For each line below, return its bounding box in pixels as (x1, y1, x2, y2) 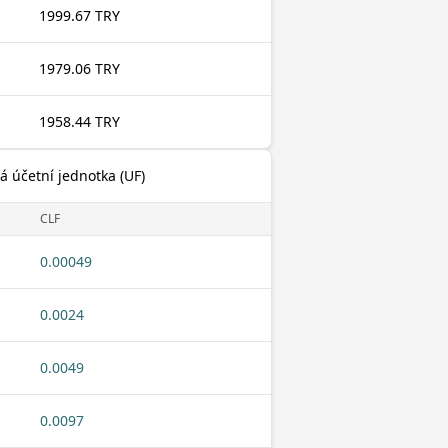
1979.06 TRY (39, 59, 120, 78)
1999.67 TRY (39, 6, 120, 25)
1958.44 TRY (39, 112, 120, 131)
